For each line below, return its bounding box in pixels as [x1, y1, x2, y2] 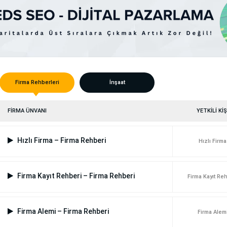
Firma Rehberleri [15, 79, 59, 86]
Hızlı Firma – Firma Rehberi [16, 136, 106, 145]
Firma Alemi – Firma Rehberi [16, 207, 109, 216]
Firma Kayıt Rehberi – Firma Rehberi [16, 172, 135, 180]
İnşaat [109, 79, 125, 86]
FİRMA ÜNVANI [8, 107, 47, 115]
